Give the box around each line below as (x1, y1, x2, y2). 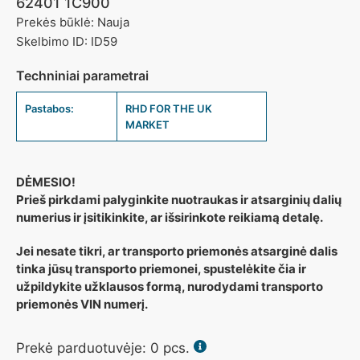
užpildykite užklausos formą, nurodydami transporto (16, 279, 323, 295)
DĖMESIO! (16, 174, 76, 190)
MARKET (125, 118, 170, 132)
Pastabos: (25, 102, 74, 116)
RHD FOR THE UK (125, 102, 212, 116)
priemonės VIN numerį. (16, 297, 148, 313)
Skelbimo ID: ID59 (16, 34, 117, 50)
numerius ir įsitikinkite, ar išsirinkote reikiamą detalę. (16, 210, 323, 226)
